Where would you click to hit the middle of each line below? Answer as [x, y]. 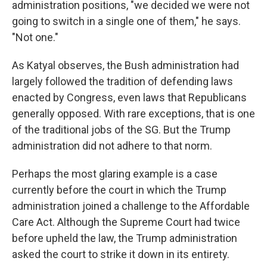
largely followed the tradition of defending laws [122, 82]
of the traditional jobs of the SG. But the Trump [121, 130]
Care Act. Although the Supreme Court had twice [126, 222]
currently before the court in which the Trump [119, 190]
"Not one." [35, 38]
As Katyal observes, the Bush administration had [125, 66]
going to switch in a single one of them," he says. [126, 21]
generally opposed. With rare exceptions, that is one [133, 114]
